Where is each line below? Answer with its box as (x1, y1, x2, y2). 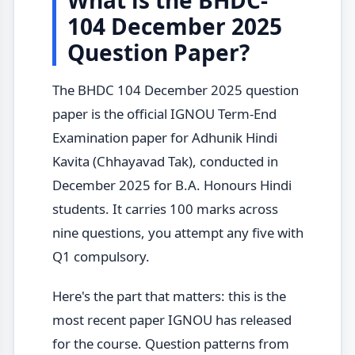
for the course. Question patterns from (52, 334, 289, 353)
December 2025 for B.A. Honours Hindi (52, 175, 292, 194)
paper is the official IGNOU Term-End (52, 104, 277, 123)
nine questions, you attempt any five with (52, 223, 303, 242)
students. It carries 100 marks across (52, 199, 278, 218)
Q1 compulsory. (52, 246, 150, 265)
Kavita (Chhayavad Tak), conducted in (52, 151, 278, 170)
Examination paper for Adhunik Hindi (52, 128, 277, 147)
